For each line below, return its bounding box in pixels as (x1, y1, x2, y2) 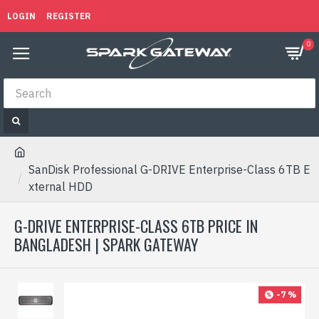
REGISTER (46, 10, 91, 21)
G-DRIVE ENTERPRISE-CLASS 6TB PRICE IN (14, 214, 258, 237)
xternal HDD (28, 179, 93, 194)
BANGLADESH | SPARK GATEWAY (14, 233, 198, 256)
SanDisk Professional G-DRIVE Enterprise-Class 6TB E (28, 162, 310, 177)
